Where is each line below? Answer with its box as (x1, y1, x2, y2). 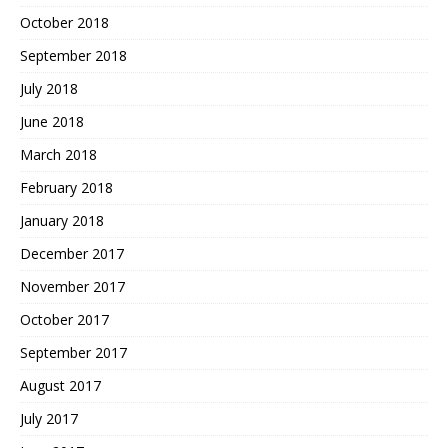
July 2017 (20, 409, 78, 429)
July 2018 (20, 79, 78, 99)
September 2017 (20, 343, 127, 363)
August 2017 (20, 376, 101, 396)
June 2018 (20, 112, 84, 132)
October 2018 (20, 13, 109, 33)
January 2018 (20, 211, 104, 231)
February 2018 (20, 178, 113, 198)
